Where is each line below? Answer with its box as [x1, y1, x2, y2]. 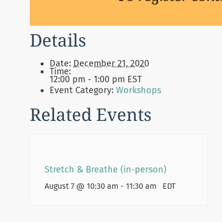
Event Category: [50, 85, 113, 96]
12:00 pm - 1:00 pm [50, 74, 127, 85]
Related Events [30, 103, 152, 126]
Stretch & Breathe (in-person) [44, 164, 166, 175]
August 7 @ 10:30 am [44, 181, 118, 191]
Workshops [116, 85, 161, 96]
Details [30, 28, 86, 52]
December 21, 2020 [73, 58, 149, 69]
